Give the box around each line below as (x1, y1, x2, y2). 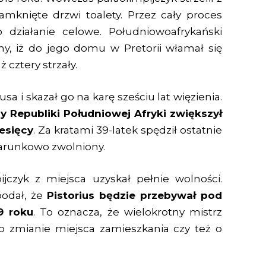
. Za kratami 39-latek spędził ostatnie (33, 124, 222, 137)
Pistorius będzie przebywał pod (47, 189, 222, 202)
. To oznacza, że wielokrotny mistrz (33, 206, 223, 218)
